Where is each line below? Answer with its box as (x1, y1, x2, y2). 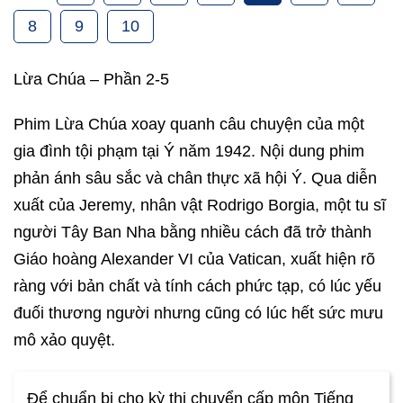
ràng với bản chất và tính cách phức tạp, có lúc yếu (13, 276, 381, 295)
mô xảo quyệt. (13, 330, 115, 349)
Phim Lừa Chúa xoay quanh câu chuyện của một (13, 114, 364, 133)
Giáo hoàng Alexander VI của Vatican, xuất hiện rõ (13, 249, 375, 268)
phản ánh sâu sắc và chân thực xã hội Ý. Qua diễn (13, 168, 377, 187)
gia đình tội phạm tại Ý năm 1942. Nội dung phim (13, 141, 364, 160)
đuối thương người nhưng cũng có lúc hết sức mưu (13, 303, 383, 322)
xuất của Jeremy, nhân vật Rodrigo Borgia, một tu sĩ (13, 195, 386, 214)
